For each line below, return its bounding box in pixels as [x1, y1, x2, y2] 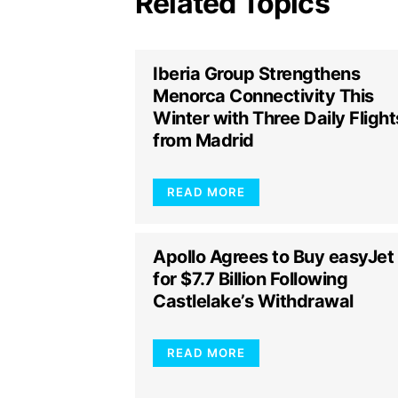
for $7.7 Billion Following [153, 268, 347, 290]
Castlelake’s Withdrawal [153, 291, 354, 312]
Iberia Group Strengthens [153, 63, 360, 84]
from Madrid [153, 130, 254, 151]
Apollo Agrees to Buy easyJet [153, 246, 394, 267]
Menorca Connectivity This [153, 85, 374, 107]
